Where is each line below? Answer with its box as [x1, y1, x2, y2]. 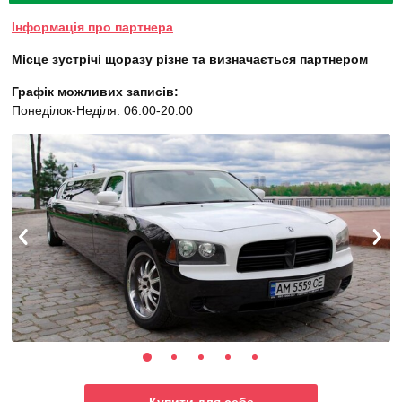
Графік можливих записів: [12, 84, 179, 100]
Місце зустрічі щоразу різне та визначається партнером [12, 52, 368, 67]
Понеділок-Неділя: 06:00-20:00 [12, 103, 193, 118]
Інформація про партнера [12, 20, 173, 35]
